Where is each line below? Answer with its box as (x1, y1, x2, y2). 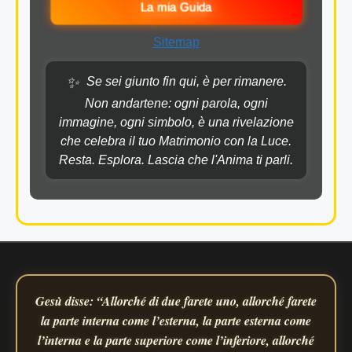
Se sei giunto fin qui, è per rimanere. (82, 74, 287, 88)
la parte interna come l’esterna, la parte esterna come (41, 311, 311, 329)
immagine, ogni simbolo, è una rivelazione (58, 115, 294, 129)
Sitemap (152, 35, 200, 49)
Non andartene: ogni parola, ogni (84, 96, 268, 110)
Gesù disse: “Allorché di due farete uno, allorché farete (35, 291, 317, 310)
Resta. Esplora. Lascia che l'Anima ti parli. (59, 152, 293, 167)
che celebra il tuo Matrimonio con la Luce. (60, 134, 291, 148)
